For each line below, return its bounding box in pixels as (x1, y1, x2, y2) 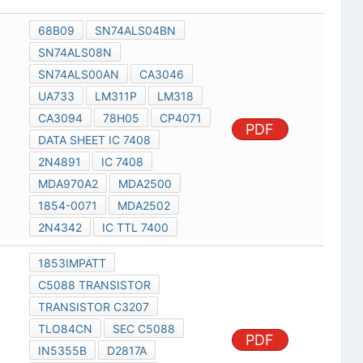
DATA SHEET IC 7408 (37, 133, 151, 147)
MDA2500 (117, 177, 172, 191)
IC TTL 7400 (101, 220, 169, 235)
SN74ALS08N (37, 45, 112, 60)
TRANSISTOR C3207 (37, 300, 149, 314)
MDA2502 (117, 199, 170, 213)
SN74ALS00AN (37, 67, 119, 82)
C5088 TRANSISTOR (37, 278, 151, 293)
